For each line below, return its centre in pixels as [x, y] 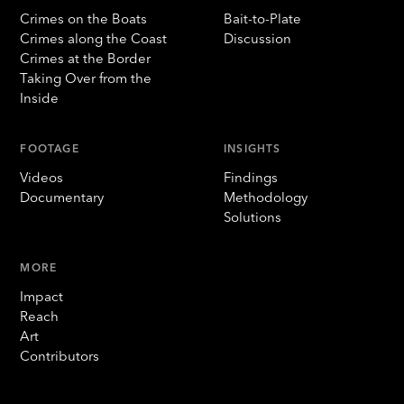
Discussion [257, 38]
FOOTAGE [50, 148]
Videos [42, 177]
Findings [251, 177]
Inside [40, 98]
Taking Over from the [86, 78]
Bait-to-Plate [262, 18]
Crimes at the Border [86, 58]
